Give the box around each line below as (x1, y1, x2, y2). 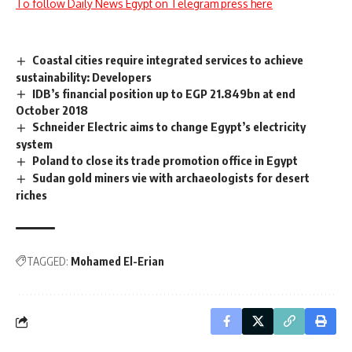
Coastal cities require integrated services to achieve (32, 52, 304, 67)
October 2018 (16, 103, 88, 118)
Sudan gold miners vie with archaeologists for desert (32, 170, 310, 185)
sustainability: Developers (16, 69, 152, 84)
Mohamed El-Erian (71, 255, 164, 269)
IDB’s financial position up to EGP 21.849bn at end (32, 86, 296, 101)
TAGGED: (27, 255, 68, 269)
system (16, 137, 53, 152)
